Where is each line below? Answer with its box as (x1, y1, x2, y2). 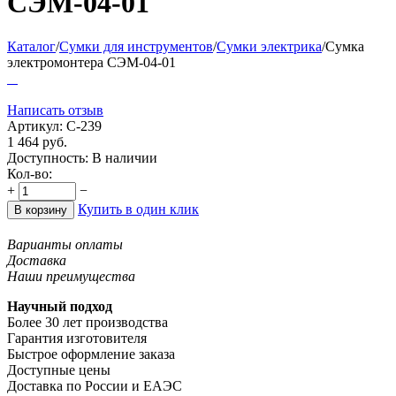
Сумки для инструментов (59, 38, 213, 54)
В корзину (14, 202, 67, 217)
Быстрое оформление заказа (7, 346, 175, 362)
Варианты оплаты (7, 236, 123, 252)
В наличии (92, 149, 157, 165)
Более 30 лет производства (7, 314, 168, 330)
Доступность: (7, 149, 88, 165)
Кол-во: (7, 165, 52, 181)
